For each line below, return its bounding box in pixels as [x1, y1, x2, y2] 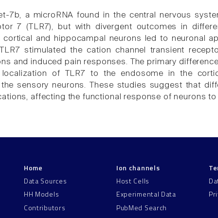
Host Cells [116, 175, 149, 186]
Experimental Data [116, 189, 176, 200]
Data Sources [24, 175, 67, 186]
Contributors [24, 202, 66, 213]
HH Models [24, 189, 59, 200]
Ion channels [116, 163, 160, 173]
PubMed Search [116, 202, 167, 213]
